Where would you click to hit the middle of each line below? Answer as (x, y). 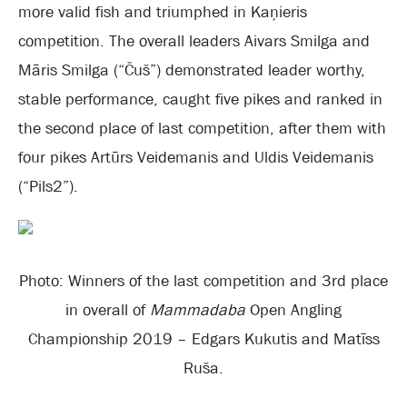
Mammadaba (198, 310)
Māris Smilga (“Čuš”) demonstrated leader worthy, (192, 70)
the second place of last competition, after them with (202, 129)
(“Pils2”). (48, 187)
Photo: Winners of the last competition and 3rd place (203, 281)
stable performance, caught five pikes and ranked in (200, 99)
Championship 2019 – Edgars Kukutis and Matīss (203, 339)
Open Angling (293, 310)
